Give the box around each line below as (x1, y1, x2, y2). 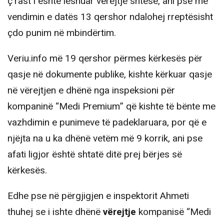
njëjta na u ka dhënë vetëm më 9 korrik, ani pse (7, 131, 202, 145)
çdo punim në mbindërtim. (7, 25, 116, 40)
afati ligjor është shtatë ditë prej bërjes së (7, 147, 182, 161)
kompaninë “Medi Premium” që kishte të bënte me (7, 99, 215, 113)
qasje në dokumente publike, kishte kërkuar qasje (7, 67, 212, 81)
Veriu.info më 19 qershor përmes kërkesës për (7, 51, 202, 65)
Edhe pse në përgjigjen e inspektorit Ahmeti (7, 188, 189, 203)
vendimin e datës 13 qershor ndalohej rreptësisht (7, 9, 213, 24)
